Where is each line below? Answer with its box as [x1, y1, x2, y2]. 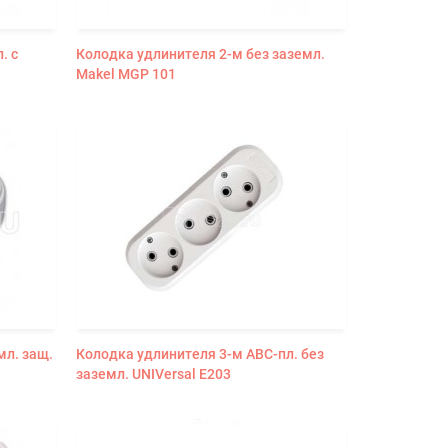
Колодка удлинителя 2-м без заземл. [75, 45, 325, 62]
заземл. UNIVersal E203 [75, 365, 231, 382]
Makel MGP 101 [75, 65, 176, 82]
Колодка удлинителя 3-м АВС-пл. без [75, 345, 324, 362]
